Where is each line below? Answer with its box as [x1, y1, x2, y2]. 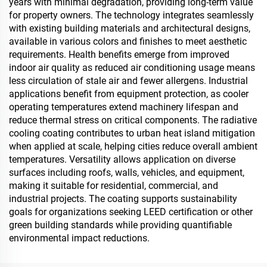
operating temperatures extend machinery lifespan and [9, 101, 238, 113]
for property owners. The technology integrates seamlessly [9, 10, 254, 21]
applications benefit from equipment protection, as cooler [9, 88, 249, 100]
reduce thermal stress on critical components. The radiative [9, 114, 257, 126]
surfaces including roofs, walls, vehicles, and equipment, [9, 167, 244, 178]
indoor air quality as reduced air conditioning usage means [9, 62, 255, 73]
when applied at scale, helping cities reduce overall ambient [9, 141, 257, 152]
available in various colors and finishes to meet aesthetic [9, 36, 247, 47]
